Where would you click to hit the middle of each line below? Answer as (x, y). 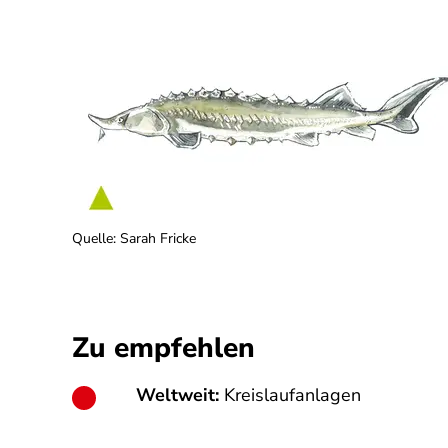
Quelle (92, 238)
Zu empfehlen (163, 348)
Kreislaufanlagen (292, 395)
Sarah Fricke (158, 238)
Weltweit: (180, 395)
